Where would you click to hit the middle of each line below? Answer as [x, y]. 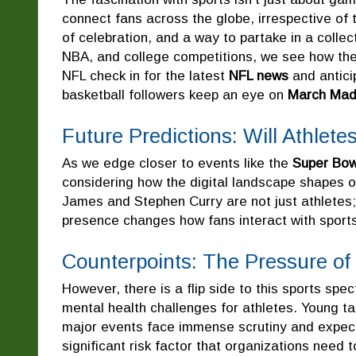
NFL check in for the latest [145, 75]
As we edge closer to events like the [177, 163]
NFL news [259, 75]
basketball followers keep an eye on [175, 95]
